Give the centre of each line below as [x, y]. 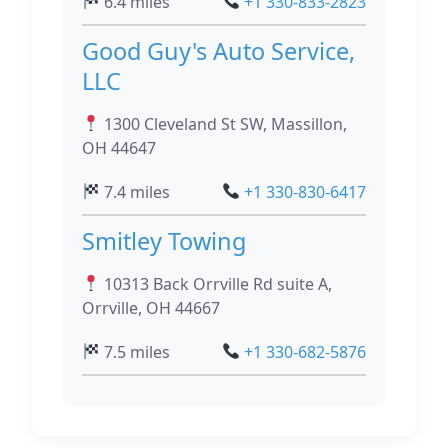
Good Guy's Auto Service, [218, 50]
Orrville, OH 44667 [151, 307]
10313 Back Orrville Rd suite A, [216, 283]
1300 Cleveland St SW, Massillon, [224, 123]
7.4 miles [135, 191]
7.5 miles [135, 351]
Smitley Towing [164, 240]
